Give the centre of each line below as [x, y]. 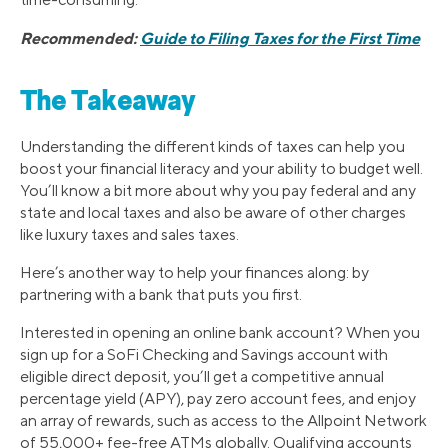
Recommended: [80, 38]
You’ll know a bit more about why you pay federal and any [218, 190]
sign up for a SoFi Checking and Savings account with [204, 354]
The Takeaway [108, 102]
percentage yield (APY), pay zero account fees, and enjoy [218, 398]
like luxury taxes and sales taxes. [129, 234]
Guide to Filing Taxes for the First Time [280, 38]
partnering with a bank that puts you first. [161, 294]
